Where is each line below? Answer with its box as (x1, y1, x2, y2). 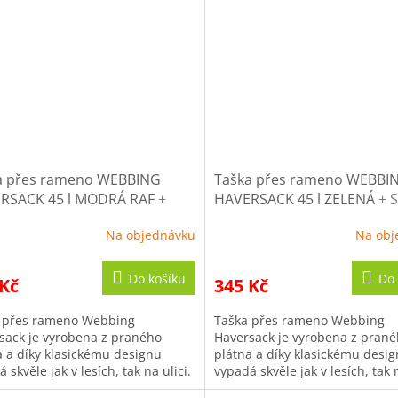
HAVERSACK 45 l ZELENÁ (213, 188, 378, 209)
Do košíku (128, 269, 186, 287)
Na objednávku (105, 227, 195, 244)
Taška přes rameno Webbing (213, 311, 385, 329)
